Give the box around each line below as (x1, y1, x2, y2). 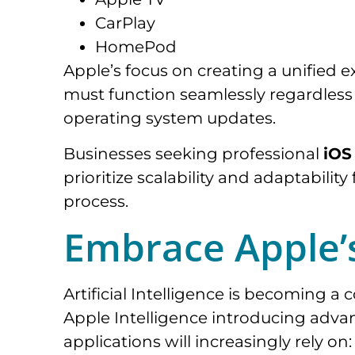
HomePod (95, 37, 177, 57)
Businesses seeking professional (63, 143, 323, 163)
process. (63, 191, 128, 211)
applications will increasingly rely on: (63, 331, 352, 351)
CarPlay (95, 13, 155, 33)
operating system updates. (63, 109, 276, 128)
